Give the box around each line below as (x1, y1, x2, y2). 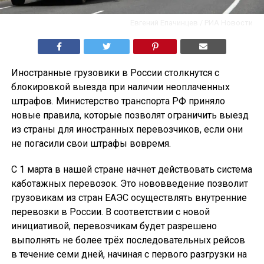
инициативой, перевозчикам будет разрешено (11, 220, 217, 232)
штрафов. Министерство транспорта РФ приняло (11, 95, 225, 107)
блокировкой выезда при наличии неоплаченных (11, 81, 230, 93)
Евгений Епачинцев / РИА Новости (130, 18, 253, 28)
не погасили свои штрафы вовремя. (11, 138, 171, 150)
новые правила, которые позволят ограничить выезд (11, 110, 249, 121)
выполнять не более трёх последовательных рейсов (11, 235, 245, 246)
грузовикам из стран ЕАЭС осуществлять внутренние (11, 192, 247, 204)
